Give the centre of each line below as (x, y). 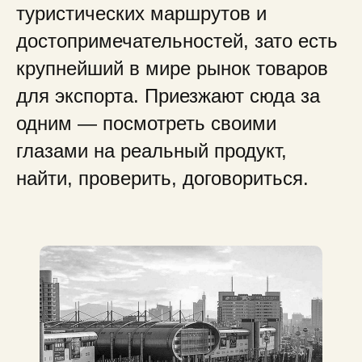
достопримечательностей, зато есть (177, 41)
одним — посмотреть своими (146, 123)
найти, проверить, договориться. (162, 178)
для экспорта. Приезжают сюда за (168, 96)
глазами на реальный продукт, (152, 151)
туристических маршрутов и (141, 13)
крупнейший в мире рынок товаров (172, 68)
